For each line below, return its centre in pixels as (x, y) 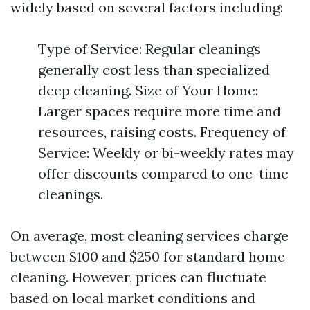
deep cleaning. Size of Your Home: (148, 90)
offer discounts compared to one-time (163, 173)
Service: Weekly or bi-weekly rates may (166, 153)
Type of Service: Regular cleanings (149, 49)
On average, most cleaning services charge (149, 236)
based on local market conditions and (133, 298)
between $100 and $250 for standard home (148, 256)
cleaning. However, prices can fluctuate (138, 277)
